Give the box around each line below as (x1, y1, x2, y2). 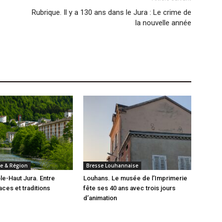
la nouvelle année (135, 18, 191, 28)
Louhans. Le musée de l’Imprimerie (83, 174, 187, 182)
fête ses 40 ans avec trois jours (83, 184, 175, 192)
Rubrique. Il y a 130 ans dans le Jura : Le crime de (32, 8, 191, 17)
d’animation (83, 194, 117, 202)
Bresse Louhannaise (86, 162, 138, 169)
